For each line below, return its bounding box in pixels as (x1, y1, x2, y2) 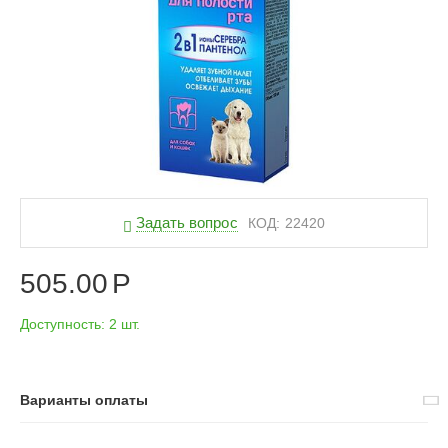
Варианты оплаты (20, 391, 149, 408)
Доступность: (20, 315, 106, 332)
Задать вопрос (136, 213, 238, 231)
